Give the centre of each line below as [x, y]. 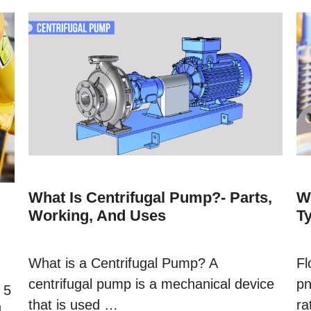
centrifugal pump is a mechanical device [151, 284]
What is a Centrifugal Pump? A [123, 263]
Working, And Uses [97, 216]
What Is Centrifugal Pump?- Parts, [150, 198]
